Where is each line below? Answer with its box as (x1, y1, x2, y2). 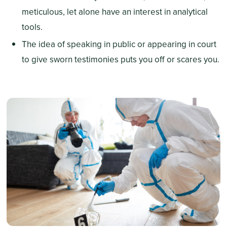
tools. (21, 21, 43, 34)
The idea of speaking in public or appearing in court (21, 38, 216, 51)
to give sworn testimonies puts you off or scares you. (21, 53, 219, 66)
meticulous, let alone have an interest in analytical (21, 6, 208, 19)
